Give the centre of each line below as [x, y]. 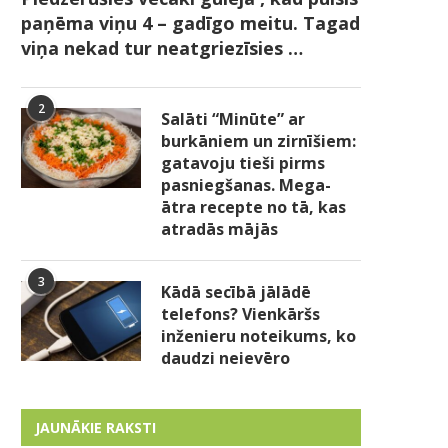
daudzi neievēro [225, 357]
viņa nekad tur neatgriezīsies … [162, 47]
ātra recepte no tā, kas [253, 206]
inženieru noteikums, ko [258, 335]
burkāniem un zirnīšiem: [258, 140]
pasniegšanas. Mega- [246, 184]
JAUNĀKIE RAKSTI [95, 427]
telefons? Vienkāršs [240, 313]
